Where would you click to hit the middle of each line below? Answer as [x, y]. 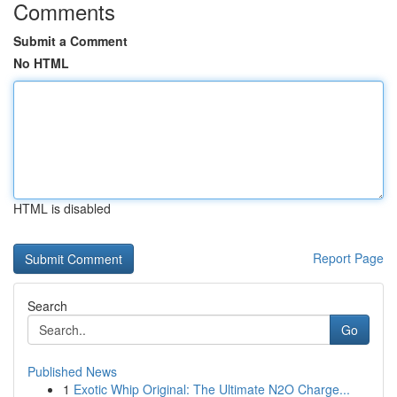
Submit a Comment [70, 41]
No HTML [41, 63]
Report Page [348, 258]
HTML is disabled [62, 208]
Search [47, 306]
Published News [72, 371]
